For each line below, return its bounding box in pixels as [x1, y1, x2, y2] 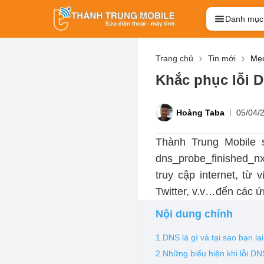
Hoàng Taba [176, 108, 225, 118]
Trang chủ [156, 54, 194, 64]
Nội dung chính [156, 208, 233, 220]
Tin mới [208, 54, 236, 64]
